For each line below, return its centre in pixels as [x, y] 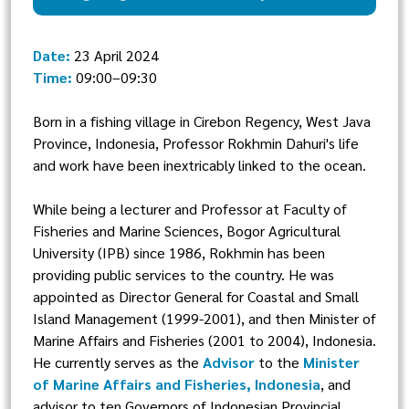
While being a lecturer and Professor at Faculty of [190, 209]
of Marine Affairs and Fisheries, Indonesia [177, 384]
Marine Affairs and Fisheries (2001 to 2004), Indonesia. [204, 340]
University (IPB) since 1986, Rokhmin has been [179, 252]
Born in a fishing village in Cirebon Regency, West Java [202, 121]
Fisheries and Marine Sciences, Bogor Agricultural [187, 231]
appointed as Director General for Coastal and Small [196, 296]
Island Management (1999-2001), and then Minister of [204, 318]
